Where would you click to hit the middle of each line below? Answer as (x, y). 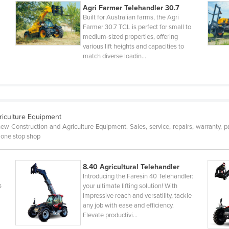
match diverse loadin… (114, 56)
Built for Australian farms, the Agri (131, 18)
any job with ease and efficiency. (128, 206)
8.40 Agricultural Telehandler (131, 167)
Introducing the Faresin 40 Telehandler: (138, 177)
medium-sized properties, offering (130, 37)
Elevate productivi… (110, 215)
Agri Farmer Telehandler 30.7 (131, 8)
